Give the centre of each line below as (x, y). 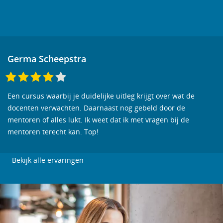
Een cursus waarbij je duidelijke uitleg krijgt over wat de (101, 96)
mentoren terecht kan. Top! (53, 132)
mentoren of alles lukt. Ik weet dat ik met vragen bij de (98, 120)
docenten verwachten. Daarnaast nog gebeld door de (96, 108)
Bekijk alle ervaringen (48, 160)
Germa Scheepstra (47, 59)
